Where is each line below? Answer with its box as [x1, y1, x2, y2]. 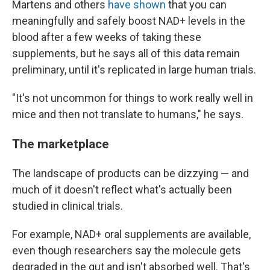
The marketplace [12, 136, 109, 152]
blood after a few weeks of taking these [12, 31, 201, 44]
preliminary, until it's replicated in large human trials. [12, 63, 256, 77]
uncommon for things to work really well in [51, 92, 253, 105]
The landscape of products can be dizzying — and [12, 167, 249, 180]
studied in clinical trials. [12, 199, 123, 213]
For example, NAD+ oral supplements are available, [12, 228, 251, 241]
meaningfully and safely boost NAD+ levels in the [12, 14, 245, 28]
